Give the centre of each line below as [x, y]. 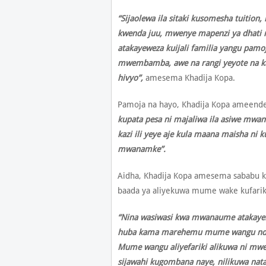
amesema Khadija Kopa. [190, 77]
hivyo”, [131, 77]
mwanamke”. [141, 149]
